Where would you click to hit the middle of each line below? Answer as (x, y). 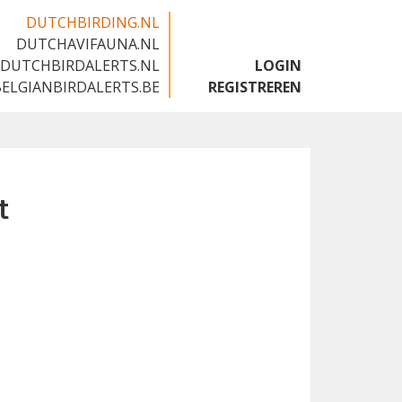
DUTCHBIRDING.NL (93, 22)
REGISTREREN (255, 87)
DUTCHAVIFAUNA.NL (88, 44)
